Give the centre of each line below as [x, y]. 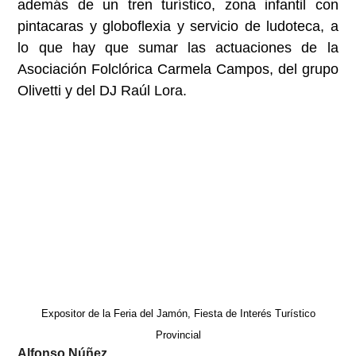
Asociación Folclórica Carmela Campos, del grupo [178, 69]
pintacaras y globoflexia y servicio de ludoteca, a [178, 26]
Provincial [178, 335]
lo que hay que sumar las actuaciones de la [178, 47]
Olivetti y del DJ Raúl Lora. [103, 90]
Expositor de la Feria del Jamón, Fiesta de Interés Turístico [178, 314]
